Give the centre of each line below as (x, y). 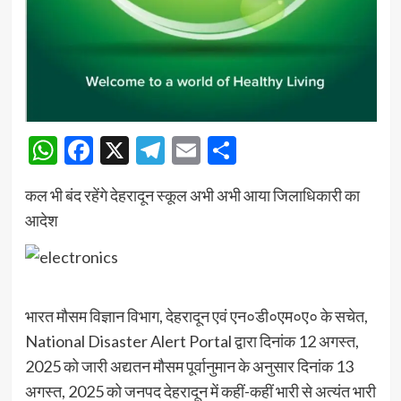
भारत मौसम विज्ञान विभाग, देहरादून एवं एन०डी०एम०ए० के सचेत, (196, 316)
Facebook (152, 150)
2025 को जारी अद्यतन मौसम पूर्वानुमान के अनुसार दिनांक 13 (189, 366)
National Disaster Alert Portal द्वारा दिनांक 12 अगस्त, (192, 341)
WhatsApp (123, 150)
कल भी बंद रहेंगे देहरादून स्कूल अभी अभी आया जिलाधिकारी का (192, 196)
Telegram (222, 150)
